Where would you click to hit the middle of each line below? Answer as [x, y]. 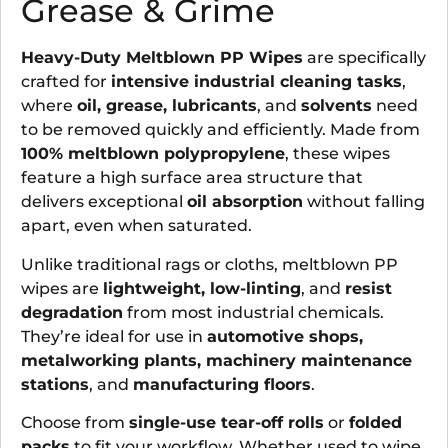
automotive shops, [285, 336]
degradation [72, 312]
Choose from [75, 422]
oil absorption [245, 202]
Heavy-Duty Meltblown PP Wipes [162, 58]
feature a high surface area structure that [192, 178]
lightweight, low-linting [202, 288]
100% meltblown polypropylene [153, 154]
